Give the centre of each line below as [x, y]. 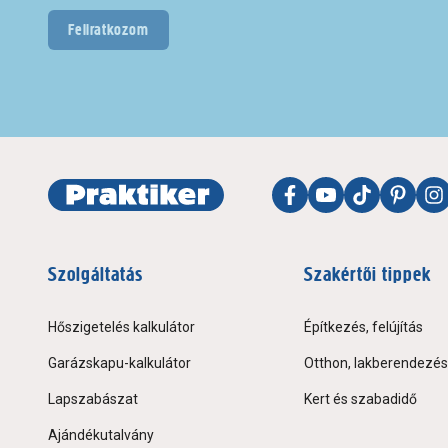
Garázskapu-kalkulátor [119, 363]
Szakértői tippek [367, 275]
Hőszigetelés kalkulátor [121, 327]
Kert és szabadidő [360, 399]
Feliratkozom [108, 29]
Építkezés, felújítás [363, 327]
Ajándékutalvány [101, 435]
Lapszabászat [93, 399]
